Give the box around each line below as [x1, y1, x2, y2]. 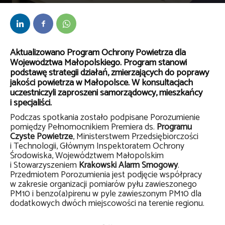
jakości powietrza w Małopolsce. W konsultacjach [10, 75, 193, 90]
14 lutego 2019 [44, 3, 78, 12]
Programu [155, 120, 192, 135]
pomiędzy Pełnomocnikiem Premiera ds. [10, 120, 155, 135]
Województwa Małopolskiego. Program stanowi [10, 55, 187, 70]
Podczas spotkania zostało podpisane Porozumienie [10, 110, 200, 125]
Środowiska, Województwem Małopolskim [10, 149, 164, 163]
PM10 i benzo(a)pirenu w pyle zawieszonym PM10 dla [10, 187, 201, 201]
